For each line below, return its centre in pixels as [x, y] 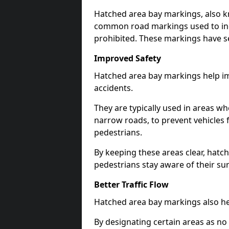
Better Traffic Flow [131, 185]
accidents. [113, 88]
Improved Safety [128, 58]
